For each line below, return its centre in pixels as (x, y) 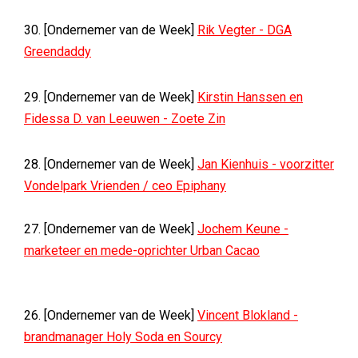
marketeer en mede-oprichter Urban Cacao (142, 251)
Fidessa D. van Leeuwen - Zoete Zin (125, 119)
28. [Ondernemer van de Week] (111, 164)
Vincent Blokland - (248, 315)
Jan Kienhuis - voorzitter (266, 164)
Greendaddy (58, 52)
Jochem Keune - (243, 229)
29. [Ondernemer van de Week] (111, 97)
